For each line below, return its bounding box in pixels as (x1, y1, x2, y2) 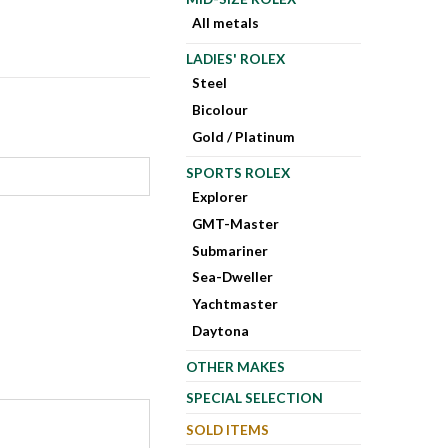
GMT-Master (192, 214, 280, 232)
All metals (192, 14, 260, 32)
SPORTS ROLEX (185, 164, 290, 182)
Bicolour (192, 101, 249, 119)
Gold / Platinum (192, 128, 296, 145)
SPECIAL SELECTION (185, 389, 323, 407)
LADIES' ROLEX (185, 50, 285, 68)
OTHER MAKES (185, 358, 285, 376)
